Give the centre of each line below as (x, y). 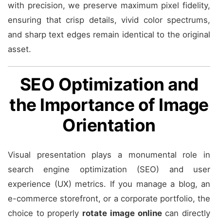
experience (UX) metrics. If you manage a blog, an (109, 184)
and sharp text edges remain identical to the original (109, 34)
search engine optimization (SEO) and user (109, 169)
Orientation (109, 125)
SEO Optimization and (109, 84)
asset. (19, 49)
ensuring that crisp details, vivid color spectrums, (109, 20)
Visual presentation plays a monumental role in (109, 154)
